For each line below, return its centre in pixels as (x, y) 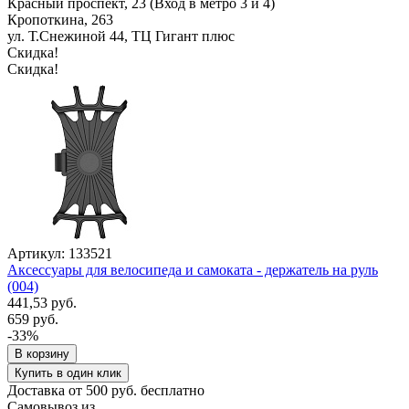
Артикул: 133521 (60, 253)
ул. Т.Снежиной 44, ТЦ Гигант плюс (121, 36)
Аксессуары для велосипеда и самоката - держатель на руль (193, 269)
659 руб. (33, 319)
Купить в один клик (68, 372)
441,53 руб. (42, 302)
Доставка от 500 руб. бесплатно (106, 390)
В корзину (42, 353)
